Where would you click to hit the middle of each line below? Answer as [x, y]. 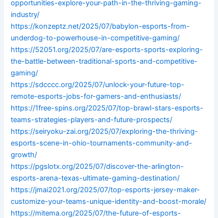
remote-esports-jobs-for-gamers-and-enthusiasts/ [96, 97]
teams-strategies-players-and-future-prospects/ [92, 120]
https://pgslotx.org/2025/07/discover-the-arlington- [98, 167]
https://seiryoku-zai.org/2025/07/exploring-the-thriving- [105, 132]
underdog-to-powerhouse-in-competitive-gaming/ [95, 38]
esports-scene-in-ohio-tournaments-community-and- [102, 143]
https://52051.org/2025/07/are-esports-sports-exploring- [107, 50]
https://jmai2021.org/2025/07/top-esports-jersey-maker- [106, 190]
